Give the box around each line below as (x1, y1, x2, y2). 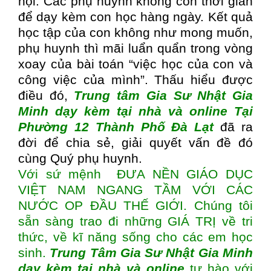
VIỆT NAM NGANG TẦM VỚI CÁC (18, 183, 253, 197)
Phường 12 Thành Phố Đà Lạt (18, 120, 214, 134)
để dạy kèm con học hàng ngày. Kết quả (18, 10, 253, 24)
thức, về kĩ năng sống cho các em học (18, 230, 253, 244)
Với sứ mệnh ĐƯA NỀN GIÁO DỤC (18, 167, 253, 181)
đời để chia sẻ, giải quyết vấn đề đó (18, 135, 253, 149)
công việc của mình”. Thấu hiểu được (18, 73, 253, 87)
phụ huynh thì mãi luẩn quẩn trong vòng (18, 41, 253, 55)
